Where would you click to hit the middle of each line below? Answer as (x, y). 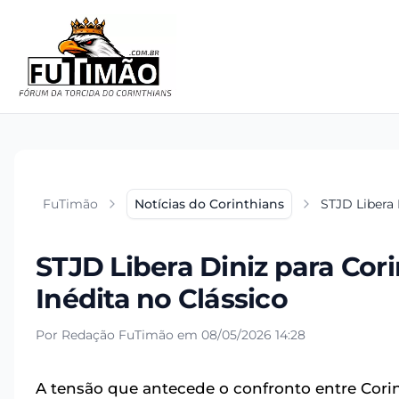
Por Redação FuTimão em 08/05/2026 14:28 (171, 335)
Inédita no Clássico (162, 299)
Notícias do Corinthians (209, 204)
